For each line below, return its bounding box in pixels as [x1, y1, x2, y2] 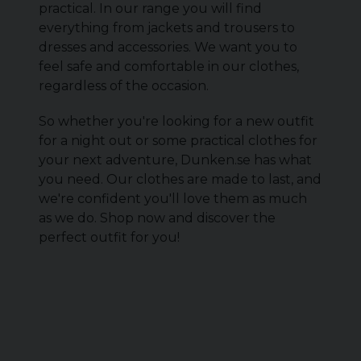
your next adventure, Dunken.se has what [39, 152, 312, 168]
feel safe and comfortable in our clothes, [39, 59, 299, 74]
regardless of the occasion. [39, 78, 209, 93]
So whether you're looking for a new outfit [39, 114, 314, 129]
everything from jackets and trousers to [39, 20, 295, 35]
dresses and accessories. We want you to [39, 39, 297, 55]
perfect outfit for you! [39, 230, 180, 245]
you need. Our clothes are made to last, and [39, 172, 322, 187]
